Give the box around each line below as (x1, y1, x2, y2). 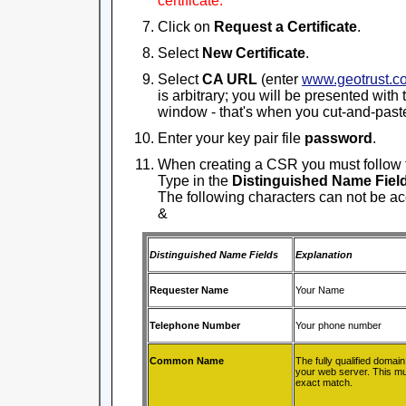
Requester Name (149, 285, 228, 295)
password (304, 130, 372, 146)
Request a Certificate (214, 19, 357, 34)
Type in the (158, 173, 232, 188)
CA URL (202, 72, 257, 87)
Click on (158, 19, 214, 34)
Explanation (295, 249, 353, 260)
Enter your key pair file (158, 130, 304, 146)
